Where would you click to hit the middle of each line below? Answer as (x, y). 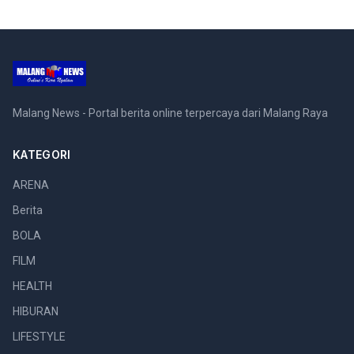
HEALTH (32, 286)
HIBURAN (36, 311)
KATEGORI (42, 154)
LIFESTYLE (39, 337)
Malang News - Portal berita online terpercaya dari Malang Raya (170, 113)
